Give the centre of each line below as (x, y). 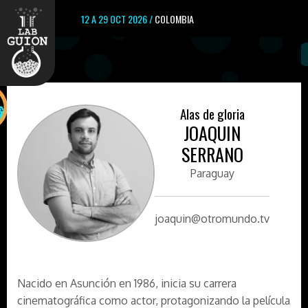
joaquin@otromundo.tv (212, 219)
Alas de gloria (212, 113)
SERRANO (212, 154)
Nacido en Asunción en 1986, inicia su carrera (127, 283)
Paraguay (212, 173)
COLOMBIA (174, 19)
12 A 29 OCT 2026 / (118, 19)
